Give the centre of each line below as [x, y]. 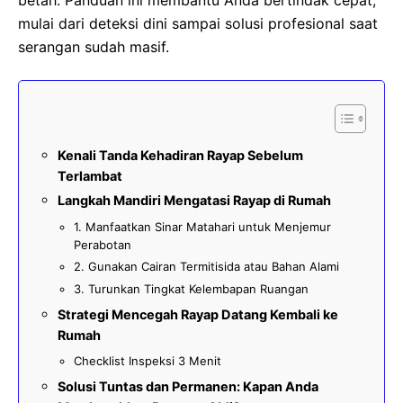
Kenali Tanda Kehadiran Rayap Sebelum [180, 156]
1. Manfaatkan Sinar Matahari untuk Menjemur [202, 227]
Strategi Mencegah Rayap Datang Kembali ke [198, 315]
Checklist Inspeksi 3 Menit [148, 361]
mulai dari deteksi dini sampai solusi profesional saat [198, 24]
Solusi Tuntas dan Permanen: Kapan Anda [188, 387]
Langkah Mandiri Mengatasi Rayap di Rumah [194, 201]
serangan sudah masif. [94, 47]
